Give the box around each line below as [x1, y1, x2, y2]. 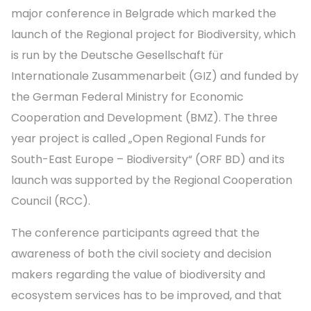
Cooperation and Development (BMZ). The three [11, 110, 278, 126]
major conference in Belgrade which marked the [11, 6, 276, 22]
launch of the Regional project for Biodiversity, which [11, 26, 296, 43]
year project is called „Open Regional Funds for [11, 131, 266, 147]
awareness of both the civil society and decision [11, 246, 271, 262]
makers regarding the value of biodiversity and [11, 267, 265, 283]
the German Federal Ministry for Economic [11, 89, 244, 106]
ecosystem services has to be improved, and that [11, 287, 282, 304]
